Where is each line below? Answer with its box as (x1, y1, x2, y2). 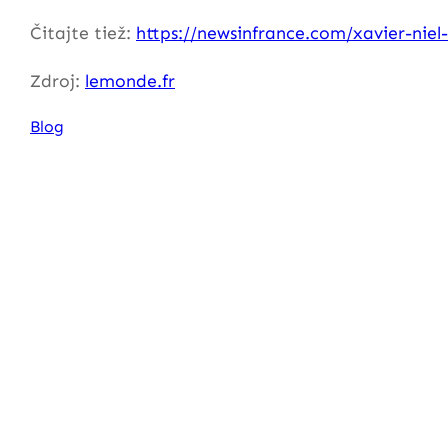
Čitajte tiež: (30, 22, 136, 45)
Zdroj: (30, 69, 85, 92)
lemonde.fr (85, 69, 175, 92)
